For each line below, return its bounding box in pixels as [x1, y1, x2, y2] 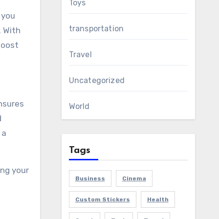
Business [75, 175, 105, 182]
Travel [68, 50, 92, 59]
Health [147, 196, 169, 203]
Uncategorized [68, 76, 125, 85]
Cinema [122, 175, 146, 182]
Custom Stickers [75, 196, 130, 203]
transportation [68, 24, 124, 33]
